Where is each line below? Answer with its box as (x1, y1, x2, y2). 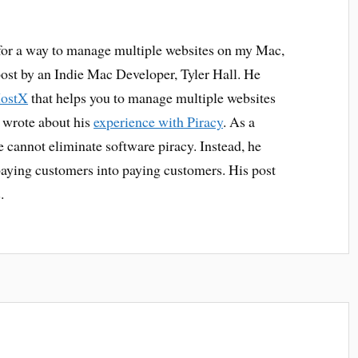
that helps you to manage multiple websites (28, 88, 276, 107)
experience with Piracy (93, 112, 224, 131)
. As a (223, 112, 256, 131)
